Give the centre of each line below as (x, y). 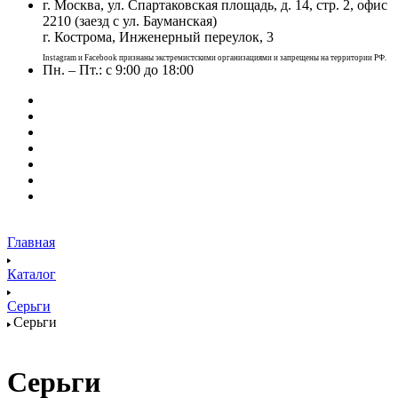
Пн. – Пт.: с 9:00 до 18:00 (118, 70)
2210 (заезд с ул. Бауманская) (130, 21)
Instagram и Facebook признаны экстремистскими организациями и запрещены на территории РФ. (215, 58)
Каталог (32, 275)
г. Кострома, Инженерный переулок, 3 (158, 37)
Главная (31, 243)
